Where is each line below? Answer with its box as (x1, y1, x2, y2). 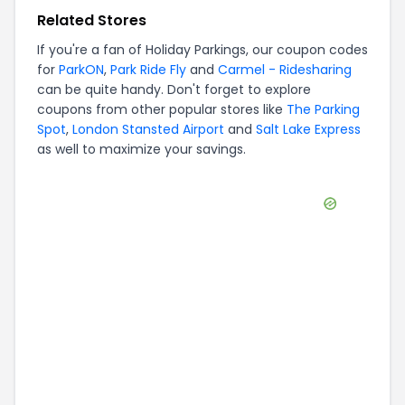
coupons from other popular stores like (37, 100, 287, 118)
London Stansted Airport (72, 120, 224, 138)
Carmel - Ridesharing (218, 61, 352, 79)
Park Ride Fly (110, 61, 186, 79)
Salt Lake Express (256, 120, 361, 138)
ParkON (59, 61, 104, 79)
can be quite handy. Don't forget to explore (37, 80, 311, 99)
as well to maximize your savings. (37, 140, 246, 158)
